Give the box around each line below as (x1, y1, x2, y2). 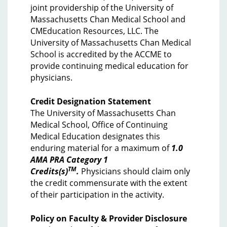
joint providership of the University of (30, 2, 173, 13)
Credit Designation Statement (30, 96, 151, 107)
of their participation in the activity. (30, 189, 164, 200)
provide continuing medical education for (30, 60, 188, 71)
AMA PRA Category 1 (30, 154, 108, 165)
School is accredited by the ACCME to (30, 49, 172, 60)
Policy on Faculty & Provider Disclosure (30, 213, 187, 224)
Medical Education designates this (30, 131, 160, 142)
